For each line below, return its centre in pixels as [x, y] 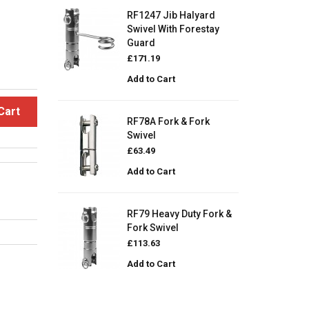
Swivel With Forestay [173, 29]
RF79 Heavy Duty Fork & [179, 214]
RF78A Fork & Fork [168, 121]
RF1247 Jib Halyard [171, 15]
